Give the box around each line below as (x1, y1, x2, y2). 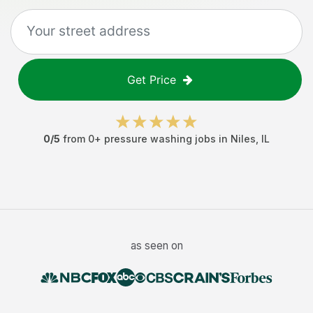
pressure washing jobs (104, 133, 216, 145)
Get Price (127, 73, 176, 87)
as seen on (130, 239, 183, 252)
